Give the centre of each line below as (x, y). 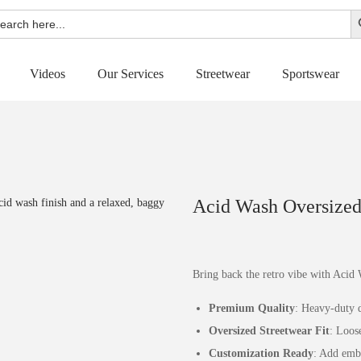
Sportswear (310, 74)
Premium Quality (252, 308)
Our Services (130, 74)
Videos (47, 74)
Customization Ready (261, 353)
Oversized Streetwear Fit (269, 331)
